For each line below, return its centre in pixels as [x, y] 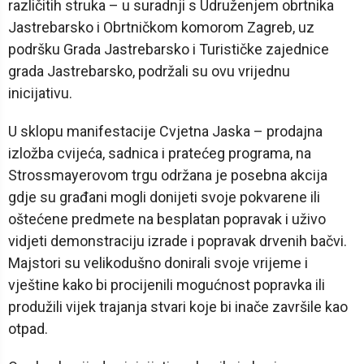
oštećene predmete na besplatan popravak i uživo [167, 219]
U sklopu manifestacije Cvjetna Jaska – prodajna [165, 132]
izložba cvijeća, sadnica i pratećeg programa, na [160, 154]
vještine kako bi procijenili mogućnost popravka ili [167, 285]
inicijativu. [40, 93]
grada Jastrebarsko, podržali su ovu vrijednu [149, 71]
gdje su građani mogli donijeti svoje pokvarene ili [164, 197]
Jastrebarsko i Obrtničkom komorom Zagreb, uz [161, 28]
